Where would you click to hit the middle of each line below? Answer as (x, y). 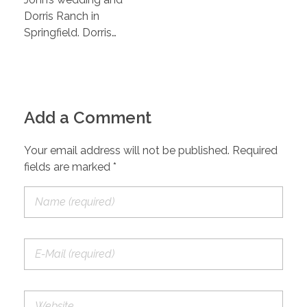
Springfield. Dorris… (70, 32)
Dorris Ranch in (62, 16)
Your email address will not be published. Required (151, 150)
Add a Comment (88, 118)
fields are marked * (70, 167)
